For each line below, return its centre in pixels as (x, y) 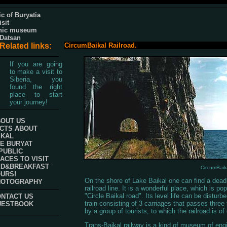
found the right (36, 87)
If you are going (36, 64)
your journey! (28, 102)
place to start (36, 94)
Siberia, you (36, 79)
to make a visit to (36, 71)
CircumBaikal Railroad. (100, 46)
